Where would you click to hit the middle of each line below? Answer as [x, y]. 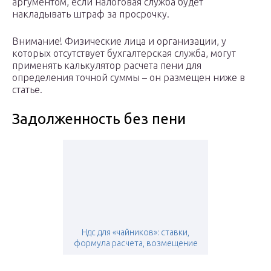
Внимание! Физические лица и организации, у [119, 41]
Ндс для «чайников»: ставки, [135, 233]
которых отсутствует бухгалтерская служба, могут [124, 54]
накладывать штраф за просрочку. [91, 14]
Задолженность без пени [99, 119]
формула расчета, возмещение [135, 243]
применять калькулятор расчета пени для [107, 66]
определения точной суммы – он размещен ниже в [129, 78]
